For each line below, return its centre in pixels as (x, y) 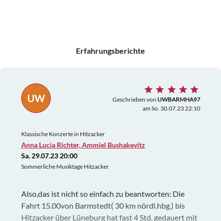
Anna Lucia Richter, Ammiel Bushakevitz (83, 145)
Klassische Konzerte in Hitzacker (63, 134)
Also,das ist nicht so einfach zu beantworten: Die (103, 194)
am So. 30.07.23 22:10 (171, 109)
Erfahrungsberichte (110, 51)
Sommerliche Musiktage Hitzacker (65, 167)
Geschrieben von (135, 100)
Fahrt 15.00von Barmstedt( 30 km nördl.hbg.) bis (103, 206)
